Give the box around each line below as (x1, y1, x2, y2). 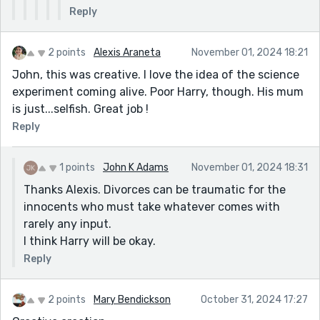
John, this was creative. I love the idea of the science (12, 67, 299, 81)
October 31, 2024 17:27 (201, 293, 308, 306)
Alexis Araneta (94, 46, 161, 59)
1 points (59, 161, 95, 174)
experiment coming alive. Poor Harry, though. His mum (12, 84, 304, 99)
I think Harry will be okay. (24, 234, 156, 248)
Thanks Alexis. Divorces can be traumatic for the (24, 182, 286, 196)
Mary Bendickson (94, 293, 171, 306)
